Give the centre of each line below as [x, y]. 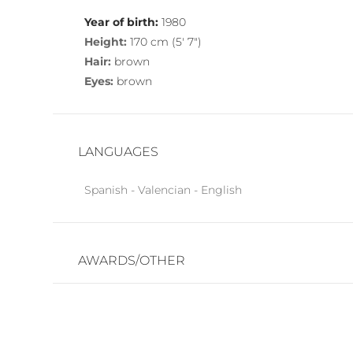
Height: [106, 41]
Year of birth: [122, 22]
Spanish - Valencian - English [163, 190]
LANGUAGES [119, 151]
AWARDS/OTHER [132, 260]
